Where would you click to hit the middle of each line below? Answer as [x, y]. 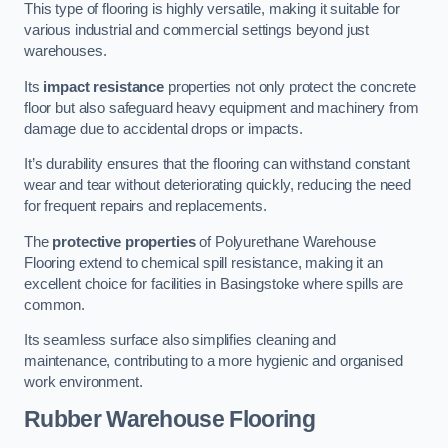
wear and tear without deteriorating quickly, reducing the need [217, 185]
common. [54, 304]
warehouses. [65, 51]
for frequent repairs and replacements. [145, 206]
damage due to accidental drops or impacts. [163, 128]
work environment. [83, 382]
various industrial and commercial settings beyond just [197, 30]
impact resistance [103, 86]
